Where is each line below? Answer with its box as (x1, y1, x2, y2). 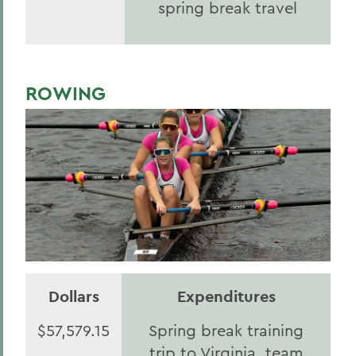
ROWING (25, 81, 106, 106)
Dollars (48, 286, 99, 307)
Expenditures (176, 286, 276, 307)
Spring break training (149, 320, 304, 340)
